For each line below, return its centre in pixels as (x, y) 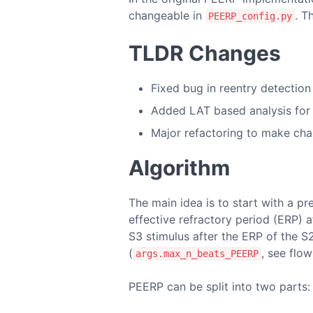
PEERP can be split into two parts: (219, 286)
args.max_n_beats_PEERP (197, 254)
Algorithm (179, 168)
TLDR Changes (205, 53)
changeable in (167, 15)
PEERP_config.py (250, 16)
